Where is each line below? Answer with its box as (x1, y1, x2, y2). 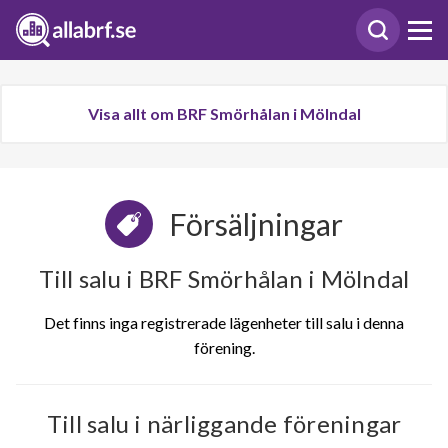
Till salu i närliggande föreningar (46, 409, 402, 438)
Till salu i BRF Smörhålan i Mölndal (38, 264, 410, 293)
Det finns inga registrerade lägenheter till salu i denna (44, 313, 404, 332)
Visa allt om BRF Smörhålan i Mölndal (87, 104, 361, 123)
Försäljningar (169, 206, 343, 242)
